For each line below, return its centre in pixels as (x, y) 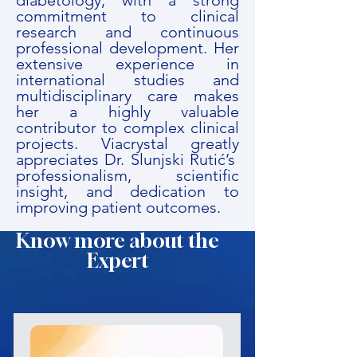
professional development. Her (127, 48)
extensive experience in (127, 64)
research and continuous (127, 32)
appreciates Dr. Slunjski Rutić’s (127, 159)
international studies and (127, 80)
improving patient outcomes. (120, 207)
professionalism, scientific (127, 175)
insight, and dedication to (127, 191)
